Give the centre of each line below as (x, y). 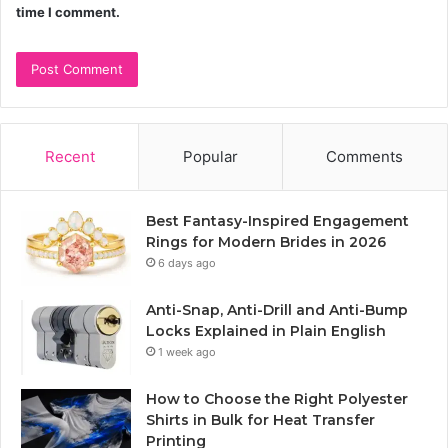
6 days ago (187, 263)
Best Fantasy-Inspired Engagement (277, 221)
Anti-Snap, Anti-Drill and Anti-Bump (277, 310)
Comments (365, 157)
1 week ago (187, 352)
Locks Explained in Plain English (266, 331)
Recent (69, 157)
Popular (210, 157)
